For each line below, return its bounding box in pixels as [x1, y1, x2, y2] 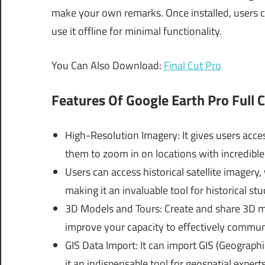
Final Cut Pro [164, 57, 221, 74]
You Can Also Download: [51, 57, 164, 74]
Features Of [51, 89, 126, 111]
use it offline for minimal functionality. [51, 23, 222, 40]
